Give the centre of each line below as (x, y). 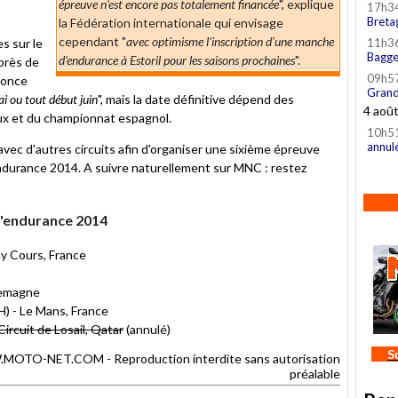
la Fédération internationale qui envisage (171, 22)
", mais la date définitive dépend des (196, 99)
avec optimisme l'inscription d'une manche (230, 41)
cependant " (92, 41)
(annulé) (147, 329)
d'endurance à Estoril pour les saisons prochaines (177, 60)
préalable (315, 373)
